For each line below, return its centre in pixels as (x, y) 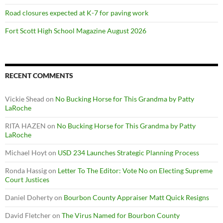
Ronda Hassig (26, 170)
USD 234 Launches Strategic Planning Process (128, 152)
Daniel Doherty (29, 197)
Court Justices (27, 179)
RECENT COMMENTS (39, 75)
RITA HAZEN (25, 125)
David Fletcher (28, 215)
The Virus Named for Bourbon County (121, 215)
